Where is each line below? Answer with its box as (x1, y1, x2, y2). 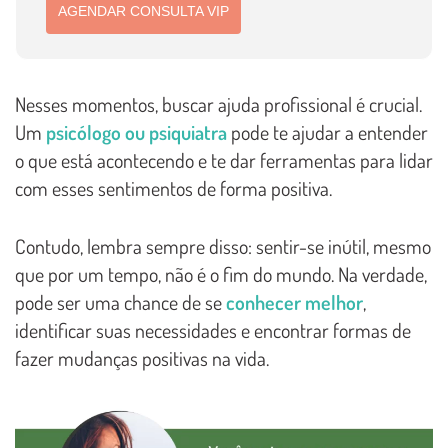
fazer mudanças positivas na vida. (15, 345, 269, 372)
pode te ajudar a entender (227, 119, 428, 146)
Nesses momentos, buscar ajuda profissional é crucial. (15, 91, 422, 118)
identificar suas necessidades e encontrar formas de (15, 317, 411, 344)
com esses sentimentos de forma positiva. (15, 175, 332, 202)
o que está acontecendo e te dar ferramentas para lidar (15, 147, 433, 174)
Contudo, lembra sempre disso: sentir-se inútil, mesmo (15, 233, 431, 260)
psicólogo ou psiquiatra (46, 119, 227, 146)
